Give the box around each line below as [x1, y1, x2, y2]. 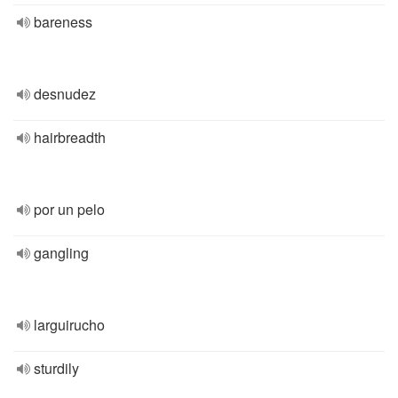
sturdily [34, 358, 79, 378]
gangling [34, 243, 89, 263]
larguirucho [34, 314, 105, 335]
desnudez [34, 84, 96, 104]
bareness [34, 12, 92, 32]
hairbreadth [34, 127, 106, 147]
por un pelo [34, 199, 105, 219]
